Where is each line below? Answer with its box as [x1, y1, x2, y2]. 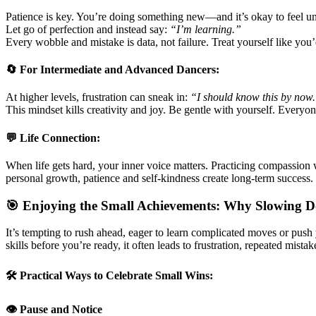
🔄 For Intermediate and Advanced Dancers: [6, 63, 219, 76]
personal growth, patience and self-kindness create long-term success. [6, 171, 313, 184]
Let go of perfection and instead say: [6, 23, 170, 35]
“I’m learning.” [170, 23, 241, 35]
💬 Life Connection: [6, 131, 100, 144]
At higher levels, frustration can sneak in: [6, 91, 190, 104]
